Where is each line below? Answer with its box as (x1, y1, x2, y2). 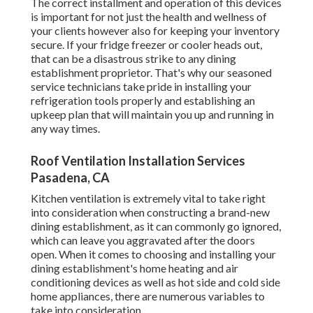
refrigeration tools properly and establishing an (31, 94, 255, 108)
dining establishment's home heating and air (31, 261, 238, 275)
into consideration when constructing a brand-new (31, 205, 270, 219)
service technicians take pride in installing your (31, 80, 252, 94)
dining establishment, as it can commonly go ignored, (31, 219, 281, 233)
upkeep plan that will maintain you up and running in (31, 108, 274, 122)
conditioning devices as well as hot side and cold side (31, 275, 280, 289)
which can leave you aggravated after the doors (31, 233, 255, 247)
